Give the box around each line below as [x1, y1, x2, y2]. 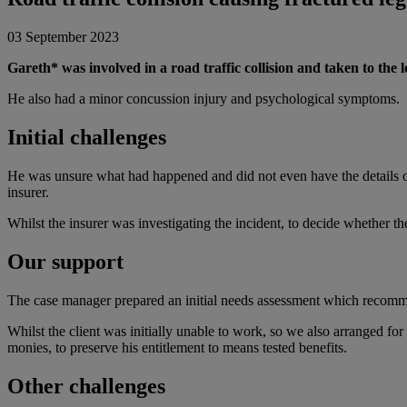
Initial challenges [7, 125, 166, 150]
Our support [7, 249, 124, 273]
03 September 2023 [7, 29, 119, 45]
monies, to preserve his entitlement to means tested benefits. [7, 339, 347, 355]
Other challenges [7, 373, 165, 398]
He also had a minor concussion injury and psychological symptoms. [7, 91, 400, 107]
